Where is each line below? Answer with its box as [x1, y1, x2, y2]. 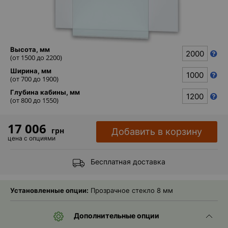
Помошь [171, 208, 199, 216]
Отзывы [171, 156, 199, 165]
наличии [171, 128, 199, 136]
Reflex [171, 100, 192, 109]
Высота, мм [10, 45, 50, 53]
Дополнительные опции [74, 211, 159, 220]
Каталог [171, 14, 198, 22]
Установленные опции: [10, 186, 89, 194]
